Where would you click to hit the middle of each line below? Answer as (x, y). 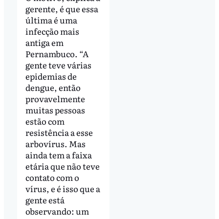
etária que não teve (62, 166)
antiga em (44, 43)
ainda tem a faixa (58, 155)
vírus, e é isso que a (63, 189)
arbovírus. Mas (55, 144)
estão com (45, 121)
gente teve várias (58, 65)
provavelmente (55, 99)
